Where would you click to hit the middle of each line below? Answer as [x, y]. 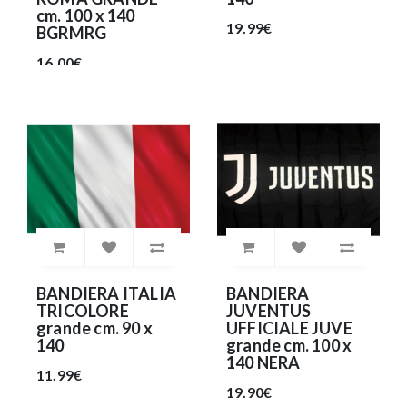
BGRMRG [72, 33]
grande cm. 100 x [289, 346]
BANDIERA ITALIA [106, 294]
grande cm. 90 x [94, 328]
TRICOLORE [83, 311]
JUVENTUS [269, 311]
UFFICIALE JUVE [289, 328]
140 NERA [263, 363]
